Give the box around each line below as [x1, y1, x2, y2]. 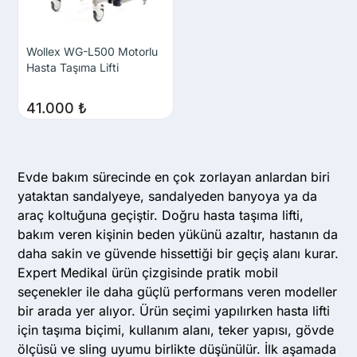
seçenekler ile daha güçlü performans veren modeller [18, 284, 338, 300]
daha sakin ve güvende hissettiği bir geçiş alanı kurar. [18, 245, 339, 262]
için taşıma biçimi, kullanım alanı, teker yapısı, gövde [18, 322, 335, 339]
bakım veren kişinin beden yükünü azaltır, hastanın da [18, 226, 339, 243]
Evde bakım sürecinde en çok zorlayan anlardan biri [18, 169, 331, 186]
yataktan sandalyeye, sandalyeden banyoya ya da [18, 188, 318, 205]
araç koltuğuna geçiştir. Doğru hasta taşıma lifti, [18, 207, 304, 224]
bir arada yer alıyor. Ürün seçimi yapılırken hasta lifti [18, 303, 331, 320]
